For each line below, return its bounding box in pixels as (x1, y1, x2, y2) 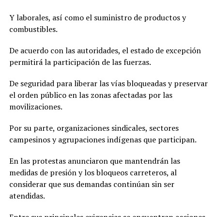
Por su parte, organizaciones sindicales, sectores (9, 123, 179, 134)
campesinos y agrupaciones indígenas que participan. (9, 134, 197, 145)
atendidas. (9, 190, 45, 201)
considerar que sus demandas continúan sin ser (9, 179, 174, 190)
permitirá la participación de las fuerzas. (9, 57, 151, 68)
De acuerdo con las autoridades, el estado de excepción (9, 45, 201, 56)
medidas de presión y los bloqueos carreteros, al (9, 167, 177, 178)
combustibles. (9, 24, 58, 35)
